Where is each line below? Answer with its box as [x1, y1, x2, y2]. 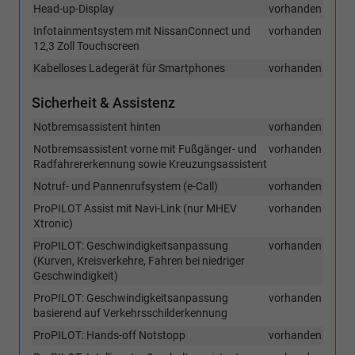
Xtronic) [33, 217, 73, 231]
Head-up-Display [33, 2, 114, 16]
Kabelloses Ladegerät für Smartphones [33, 62, 225, 75]
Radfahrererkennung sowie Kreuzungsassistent [33, 158, 267, 171]
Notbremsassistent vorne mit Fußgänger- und [33, 143, 257, 156]
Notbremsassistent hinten [33, 120, 161, 134]
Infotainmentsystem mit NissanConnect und [33, 25, 250, 38]
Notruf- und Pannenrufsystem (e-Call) [33, 180, 218, 193]
